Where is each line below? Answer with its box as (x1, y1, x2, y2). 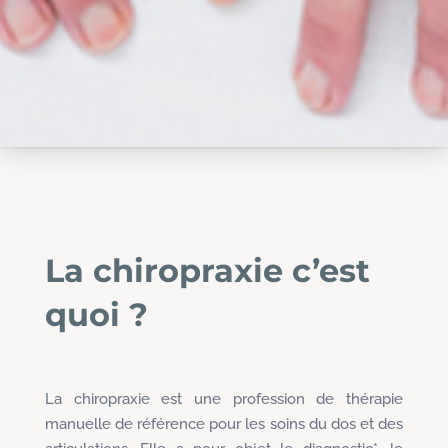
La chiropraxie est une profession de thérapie (44, 390, 404, 409)
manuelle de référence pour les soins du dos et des (44, 415, 404, 434)
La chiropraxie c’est (44, 251, 370, 291)
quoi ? (44, 295, 148, 335)
